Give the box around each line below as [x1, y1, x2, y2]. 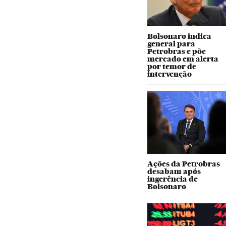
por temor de [147, 62, 197, 71]
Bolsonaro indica [147, 31, 212, 41]
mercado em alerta [147, 54, 219, 64]
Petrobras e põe [147, 46, 206, 56]
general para [147, 39, 196, 48]
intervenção [147, 69, 192, 79]
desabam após [147, 166, 201, 176]
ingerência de [147, 174, 198, 184]
